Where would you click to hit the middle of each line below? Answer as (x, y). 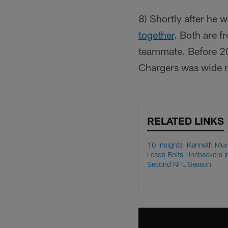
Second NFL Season (179, 164)
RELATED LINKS (186, 121)
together (156, 35)
